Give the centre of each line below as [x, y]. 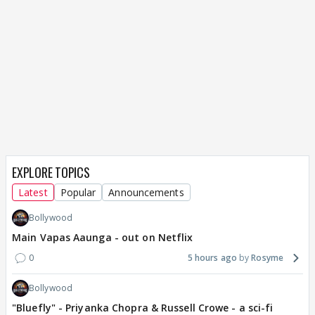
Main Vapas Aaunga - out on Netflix [103, 238]
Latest [33, 193]
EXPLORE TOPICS [51, 173]
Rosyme [267, 258]
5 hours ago [212, 258]
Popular [78, 193]
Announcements [146, 193]
